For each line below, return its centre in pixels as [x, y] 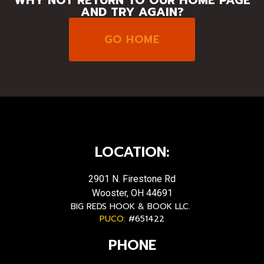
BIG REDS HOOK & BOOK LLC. [132, 206]
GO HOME [132, 39]
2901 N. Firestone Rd [132, 179]
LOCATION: [132, 152]
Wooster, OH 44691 [132, 193]
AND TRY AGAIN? [132, 11]
